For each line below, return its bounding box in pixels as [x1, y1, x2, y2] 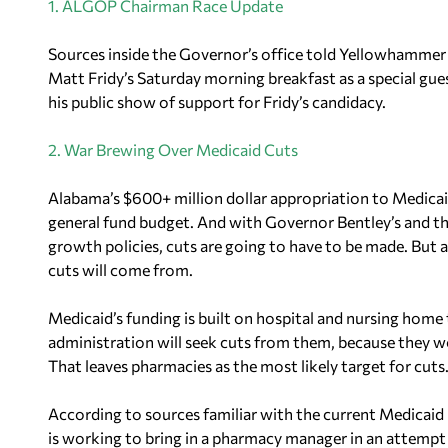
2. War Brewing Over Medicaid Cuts [48, 140, 298, 159]
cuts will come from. [48, 260, 193, 279]
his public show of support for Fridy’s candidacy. [48, 92, 386, 111]
